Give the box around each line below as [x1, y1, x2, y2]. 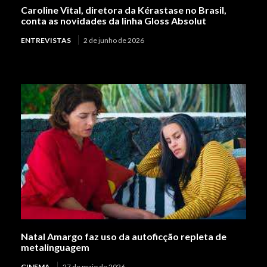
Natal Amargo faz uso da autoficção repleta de [21, 230, 226, 242]
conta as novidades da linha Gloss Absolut [21, 15, 206, 27]
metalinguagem [21, 241, 89, 253]
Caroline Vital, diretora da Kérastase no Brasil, [21, 4, 226, 16]
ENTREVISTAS [21, 36, 71, 45]
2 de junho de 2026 [83, 36, 144, 45]
